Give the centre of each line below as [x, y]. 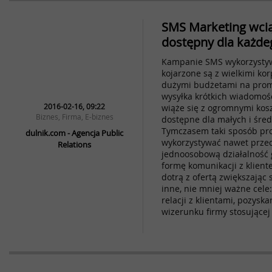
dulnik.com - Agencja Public [74, 133]
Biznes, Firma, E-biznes [74, 117]
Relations [74, 144]
